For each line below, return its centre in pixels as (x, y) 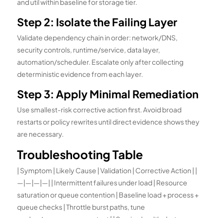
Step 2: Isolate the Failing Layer (97, 22)
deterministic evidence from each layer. (80, 74)
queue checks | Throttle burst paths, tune (81, 207)
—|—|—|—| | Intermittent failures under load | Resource (102, 183)
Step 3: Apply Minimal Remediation (108, 94)
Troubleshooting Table (80, 154)
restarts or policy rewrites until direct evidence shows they (108, 122)
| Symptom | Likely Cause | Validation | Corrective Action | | (107, 171)
